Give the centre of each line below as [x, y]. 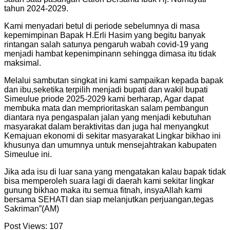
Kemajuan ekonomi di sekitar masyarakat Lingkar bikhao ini [112, 136]
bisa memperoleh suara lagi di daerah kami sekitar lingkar [109, 181]
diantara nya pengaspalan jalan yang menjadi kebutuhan [108, 117]
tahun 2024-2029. [36, 8]
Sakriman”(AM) [32, 208]
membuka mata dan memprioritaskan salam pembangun [106, 108]
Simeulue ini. [28, 154]
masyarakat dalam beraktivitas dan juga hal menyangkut [106, 126]
